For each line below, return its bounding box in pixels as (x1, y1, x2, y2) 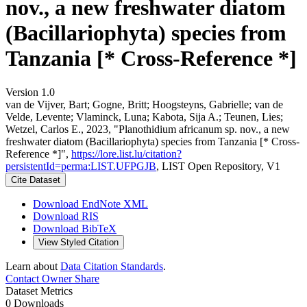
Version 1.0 (5, 86, 55, 98)
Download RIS (33, 210, 99, 222)
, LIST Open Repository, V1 (156, 160, 280, 172)
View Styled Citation (38, 236, 119, 247)
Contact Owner (5, 272, 72, 284)
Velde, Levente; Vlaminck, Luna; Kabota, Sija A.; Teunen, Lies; (5, 110, 283, 123)
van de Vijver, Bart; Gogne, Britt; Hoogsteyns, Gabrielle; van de (5, 98, 283, 110)
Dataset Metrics (5, 284, 73, 297)
